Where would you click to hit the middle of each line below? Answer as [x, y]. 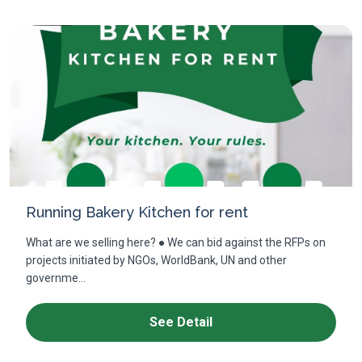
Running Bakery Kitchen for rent [137, 212]
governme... [56, 278]
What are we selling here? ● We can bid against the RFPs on [176, 242]
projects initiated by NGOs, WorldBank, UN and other [156, 260]
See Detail [181, 322]
